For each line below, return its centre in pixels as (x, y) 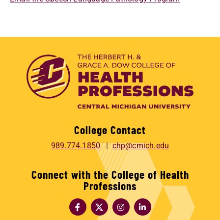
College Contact (110, 129)
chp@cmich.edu (141, 145)
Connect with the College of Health (110, 174)
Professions (110, 185)
